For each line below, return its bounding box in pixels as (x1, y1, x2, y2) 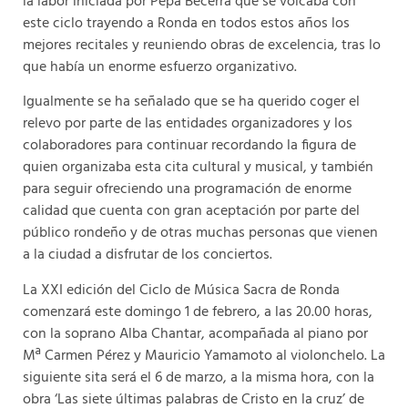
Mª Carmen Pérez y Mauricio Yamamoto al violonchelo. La (23, 343, 385, 368)
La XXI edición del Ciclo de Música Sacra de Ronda (23, 278, 340, 302)
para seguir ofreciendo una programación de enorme (23, 178, 352, 202)
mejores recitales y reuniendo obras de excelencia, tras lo (23, 33, 381, 57)
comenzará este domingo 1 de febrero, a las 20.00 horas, (23, 300, 372, 324)
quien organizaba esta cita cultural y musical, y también (23, 156, 373, 180)
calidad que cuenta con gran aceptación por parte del (23, 199, 360, 224)
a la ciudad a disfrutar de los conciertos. (23, 243, 272, 268)
